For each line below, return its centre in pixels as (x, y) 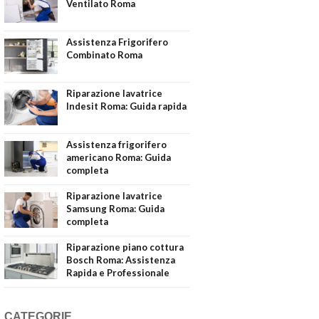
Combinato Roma (104, 54)
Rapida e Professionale (118, 272)
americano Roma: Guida (119, 157)
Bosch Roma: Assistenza (121, 260)
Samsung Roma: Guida (115, 208)
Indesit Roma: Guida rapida (126, 106)
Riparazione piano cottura (125, 247)
